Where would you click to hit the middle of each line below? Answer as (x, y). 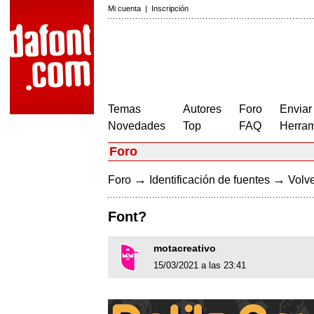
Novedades (137, 126)
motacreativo (185, 248)
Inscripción (170, 8)
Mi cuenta (124, 8)
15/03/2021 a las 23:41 (200, 266)
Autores (202, 109)
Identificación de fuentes (210, 180)
